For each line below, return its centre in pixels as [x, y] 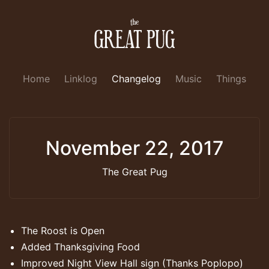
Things [231, 78]
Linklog [81, 78]
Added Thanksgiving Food [80, 246]
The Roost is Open [63, 230]
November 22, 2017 [134, 148]
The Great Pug [134, 171]
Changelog [136, 78]
